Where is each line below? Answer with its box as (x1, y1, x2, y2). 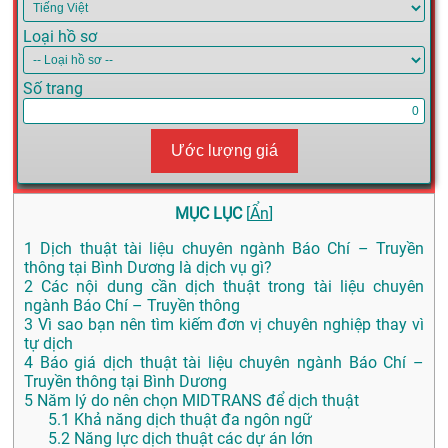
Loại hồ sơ (23, 27, 97, 47)
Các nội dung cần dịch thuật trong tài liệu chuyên (33, 277, 424, 297)
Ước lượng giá (170, 142, 278, 160)
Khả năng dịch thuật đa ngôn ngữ (70, 410, 312, 430)
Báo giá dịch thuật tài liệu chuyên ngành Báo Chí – (33, 353, 424, 373)
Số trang (23, 79, 83, 99)
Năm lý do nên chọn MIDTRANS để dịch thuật (33, 391, 359, 411)
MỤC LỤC (175, 204, 242, 224)
